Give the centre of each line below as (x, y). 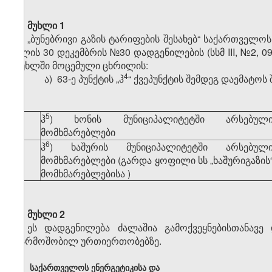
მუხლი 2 (46, 214)
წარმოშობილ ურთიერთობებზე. (88, 241)
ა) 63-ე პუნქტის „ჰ (84, 79)
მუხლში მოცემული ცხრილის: (82, 66)
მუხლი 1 (46, 25)
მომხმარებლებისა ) (86, 174)
